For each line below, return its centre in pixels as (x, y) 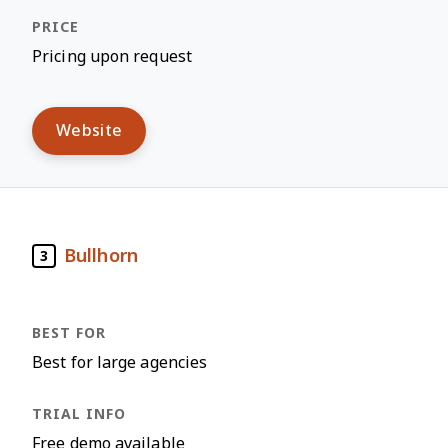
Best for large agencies (120, 362)
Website (89, 130)
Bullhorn (101, 255)
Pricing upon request (112, 56)
